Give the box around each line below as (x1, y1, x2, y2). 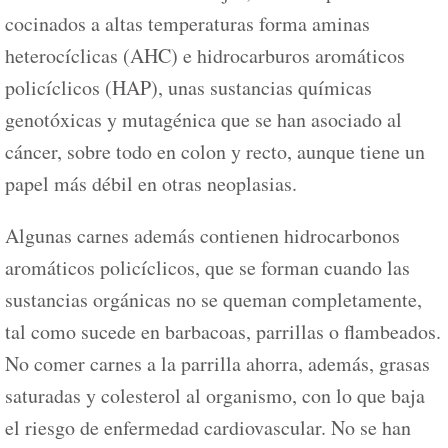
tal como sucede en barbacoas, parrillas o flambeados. (5, 317, 441, 345)
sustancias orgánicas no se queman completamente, (5, 285, 422, 313)
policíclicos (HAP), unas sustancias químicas (5, 73, 372, 101)
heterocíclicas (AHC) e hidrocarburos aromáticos (5, 41, 405, 69)
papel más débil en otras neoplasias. (5, 169, 297, 197)
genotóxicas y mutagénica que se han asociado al (5, 105, 402, 133)
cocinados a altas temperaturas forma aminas (5, 9, 370, 37)
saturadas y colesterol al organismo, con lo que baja (5, 381, 425, 409)
